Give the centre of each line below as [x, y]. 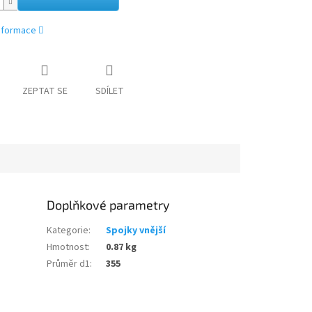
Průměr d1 [69, 264]
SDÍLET [109, 92]
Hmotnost [68, 247]
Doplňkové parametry [109, 204]
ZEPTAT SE [45, 92]
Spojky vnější [136, 230]
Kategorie [68, 230]
